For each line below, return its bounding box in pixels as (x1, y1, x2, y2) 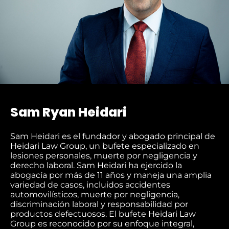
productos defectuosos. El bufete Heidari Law (10, 209, 196, 219)
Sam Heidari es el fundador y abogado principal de (10, 131, 215, 142)
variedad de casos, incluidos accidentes (10, 180, 170, 190)
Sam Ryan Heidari (10, 103, 127, 122)
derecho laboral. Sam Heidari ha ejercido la (10, 161, 182, 171)
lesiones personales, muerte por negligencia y (10, 151, 197, 161)
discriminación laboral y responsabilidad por (10, 199, 188, 210)
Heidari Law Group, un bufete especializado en (10, 141, 199, 151)
